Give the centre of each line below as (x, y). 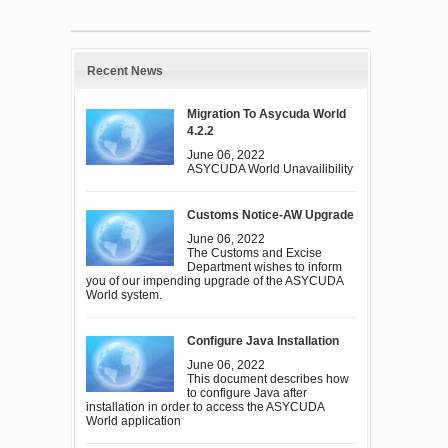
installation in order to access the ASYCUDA (205, 406)
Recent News (124, 71)
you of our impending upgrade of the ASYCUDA (215, 280)
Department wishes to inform (265, 266)
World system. (124, 294)
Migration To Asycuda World (267, 113)
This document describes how (268, 378)
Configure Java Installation (263, 340)
